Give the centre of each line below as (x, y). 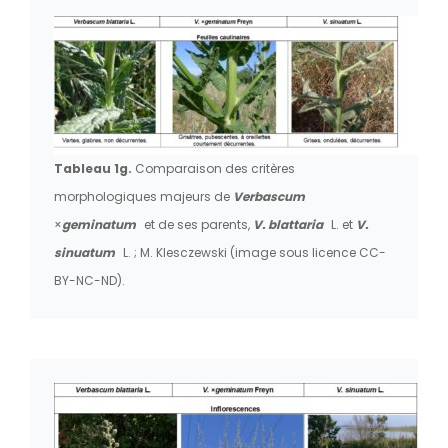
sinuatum (86, 252)
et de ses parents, (197, 224)
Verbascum (269, 196)
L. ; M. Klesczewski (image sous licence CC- (254, 252)
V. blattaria (289, 224)
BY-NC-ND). (89, 280)
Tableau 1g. (94, 168)
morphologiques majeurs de (143, 196)
